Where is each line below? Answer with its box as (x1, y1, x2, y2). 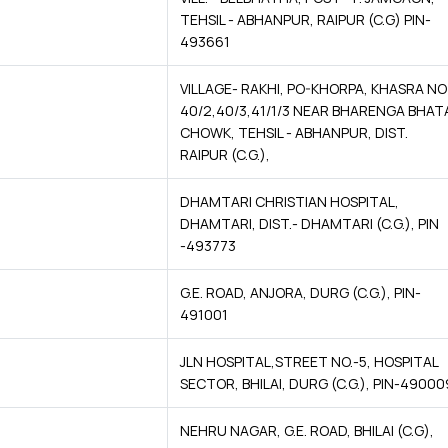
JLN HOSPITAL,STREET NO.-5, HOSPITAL (180, 352, 439, 371)
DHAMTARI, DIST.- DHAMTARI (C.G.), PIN (180, 214, 439, 233)
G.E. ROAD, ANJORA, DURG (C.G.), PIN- (180, 283, 421, 302)
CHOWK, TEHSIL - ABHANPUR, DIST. (180, 123, 408, 142)
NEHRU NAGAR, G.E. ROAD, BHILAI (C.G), (180, 421, 434, 440)
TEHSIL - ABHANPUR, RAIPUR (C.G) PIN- (180, 10, 431, 29)
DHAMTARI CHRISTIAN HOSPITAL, (180, 192, 399, 211)
